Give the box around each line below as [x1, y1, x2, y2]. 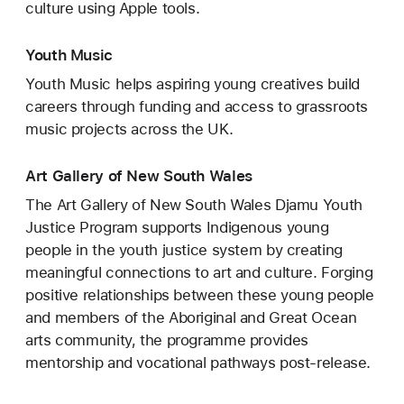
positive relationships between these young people [25, 286, 374, 305]
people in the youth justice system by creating [25, 241, 343, 260]
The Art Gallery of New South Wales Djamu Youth [25, 196, 363, 215]
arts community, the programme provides [25, 331, 308, 350]
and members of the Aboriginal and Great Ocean [25, 308, 357, 327]
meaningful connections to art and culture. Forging [25, 263, 373, 282]
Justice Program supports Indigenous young [25, 218, 329, 237]
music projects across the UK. [25, 120, 234, 139]
